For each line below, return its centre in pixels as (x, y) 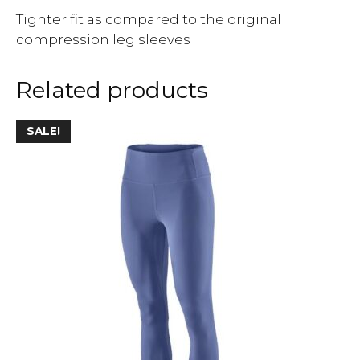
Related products (112, 90)
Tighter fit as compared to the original (149, 19)
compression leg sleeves (103, 39)
